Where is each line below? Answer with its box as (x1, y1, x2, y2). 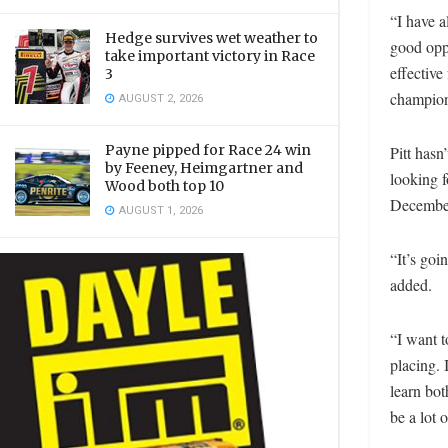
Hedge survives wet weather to (105, 29, 318, 47)
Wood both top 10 (105, 177, 224, 195)
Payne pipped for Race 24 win (105, 141, 311, 159)
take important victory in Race (105, 47, 315, 65)
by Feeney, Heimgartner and (105, 159, 303, 177)
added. (390, 273, 432, 295)
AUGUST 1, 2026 (116, 202, 203, 219)
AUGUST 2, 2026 (116, 90, 203, 107)
